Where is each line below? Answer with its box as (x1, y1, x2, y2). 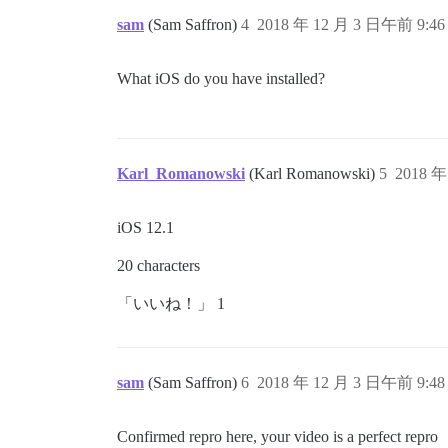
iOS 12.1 (117, 219, 174, 237)
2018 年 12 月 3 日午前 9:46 (257, 16, 445, 34)
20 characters (117, 257, 200, 275)
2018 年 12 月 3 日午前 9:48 (257, 374, 445, 392)
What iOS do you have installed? (117, 70, 325, 88)
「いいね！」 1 (117, 295, 225, 313)
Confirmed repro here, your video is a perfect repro (117, 428, 438, 446)
